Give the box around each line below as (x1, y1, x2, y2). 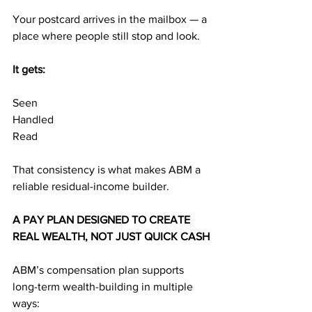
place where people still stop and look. (13, 30, 200, 42)
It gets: (13, 63, 45, 75)
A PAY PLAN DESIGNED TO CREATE (13, 214, 193, 226)
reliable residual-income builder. (13, 180, 169, 192)
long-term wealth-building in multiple (13, 281, 196, 292)
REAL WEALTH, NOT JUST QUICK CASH (13, 231, 210, 242)
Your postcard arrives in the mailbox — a (13, 13, 210, 25)
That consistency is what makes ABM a (13, 164, 203, 175)
